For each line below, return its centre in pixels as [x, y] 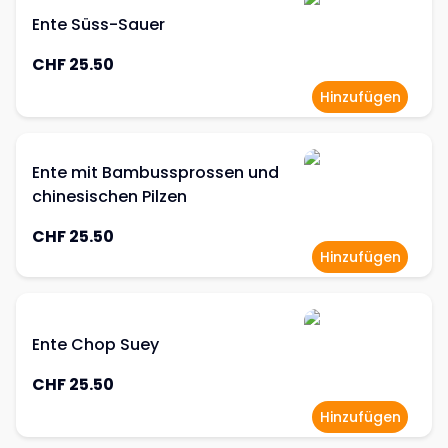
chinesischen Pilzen [109, 196]
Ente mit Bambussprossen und [155, 172]
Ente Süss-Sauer [98, 24]
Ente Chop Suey [95, 344]
